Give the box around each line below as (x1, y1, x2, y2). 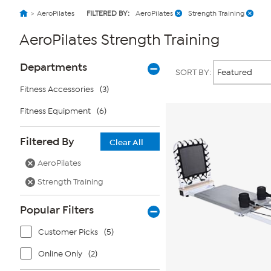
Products (166, 53, 209, 69)
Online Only (38, 249, 82, 259)
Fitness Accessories (20, 84, 94, 94)
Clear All (109, 137, 143, 148)
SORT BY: (175, 67, 213, 77)
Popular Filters (20, 203, 94, 217)
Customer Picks (38, 227, 98, 237)
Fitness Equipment (20, 106, 91, 116)
